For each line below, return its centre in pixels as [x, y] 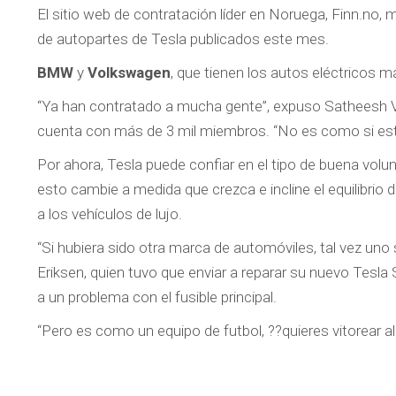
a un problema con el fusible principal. [157, 297]
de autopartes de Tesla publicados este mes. [183, 39]
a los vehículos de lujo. [110, 214]
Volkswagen [129, 73]
